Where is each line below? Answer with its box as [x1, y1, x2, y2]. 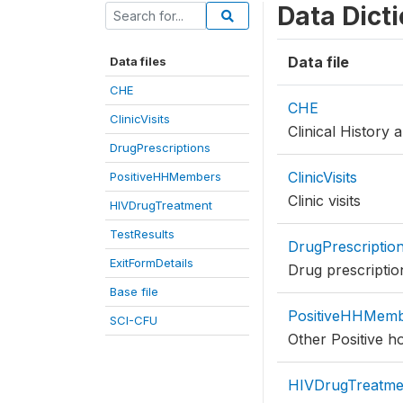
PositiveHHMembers [110, 169, 221, 184]
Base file [110, 284, 158, 299]
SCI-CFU [110, 313, 157, 327]
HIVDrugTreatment [110, 198, 212, 212]
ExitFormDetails [110, 255, 193, 270]
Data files [110, 54, 166, 68]
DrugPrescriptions [110, 140, 210, 155]
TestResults [110, 227, 175, 241]
